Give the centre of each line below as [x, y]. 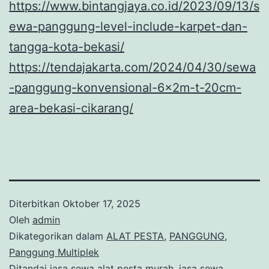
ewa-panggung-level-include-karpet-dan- [128, 27]
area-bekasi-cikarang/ [71, 108]
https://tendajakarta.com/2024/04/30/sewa [132, 68]
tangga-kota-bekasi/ [67, 47]
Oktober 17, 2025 [101, 204]
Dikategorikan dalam [58, 236]
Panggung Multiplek [54, 252]
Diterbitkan [36, 204]
